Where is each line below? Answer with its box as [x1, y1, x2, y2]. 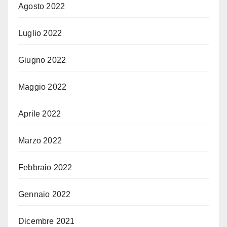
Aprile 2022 [18, 109, 61, 118]
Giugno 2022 [18, 55, 66, 64]
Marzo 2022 [18, 136, 62, 145]
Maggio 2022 [18, 82, 67, 91]
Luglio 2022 [18, 28, 62, 37]
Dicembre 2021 [18, 216, 75, 225]
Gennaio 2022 [18, 190, 71, 199]
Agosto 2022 [18, 2, 65, 11]
